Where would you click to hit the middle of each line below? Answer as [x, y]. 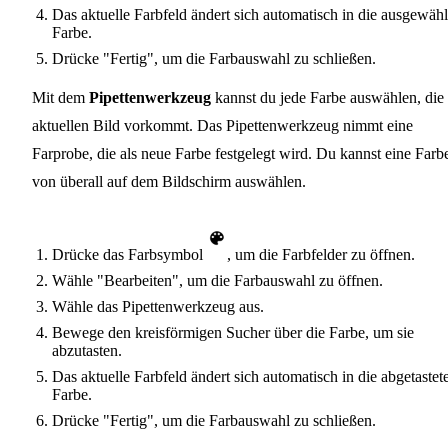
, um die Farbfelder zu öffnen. [321, 255]
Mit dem [60, 98]
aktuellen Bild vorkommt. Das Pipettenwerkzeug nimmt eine [222, 126]
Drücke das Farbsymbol [129, 255]
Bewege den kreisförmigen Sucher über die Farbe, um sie [233, 333]
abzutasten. [87, 351]
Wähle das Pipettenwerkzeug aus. [158, 307]
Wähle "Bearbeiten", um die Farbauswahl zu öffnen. [217, 281]
